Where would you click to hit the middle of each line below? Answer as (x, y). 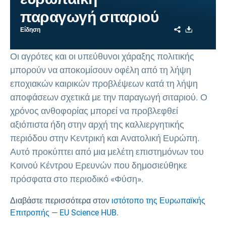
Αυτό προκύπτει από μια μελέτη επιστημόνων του (107, 152)
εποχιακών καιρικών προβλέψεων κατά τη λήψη (104, 83)
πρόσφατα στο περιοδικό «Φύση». (77, 179)
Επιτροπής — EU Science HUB (63, 213)
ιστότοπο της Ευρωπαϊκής (158, 201)
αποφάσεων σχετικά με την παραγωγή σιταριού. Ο (109, 97)
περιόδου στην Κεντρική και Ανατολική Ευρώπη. (105, 138)
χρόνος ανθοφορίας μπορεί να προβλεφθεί (94, 111)
